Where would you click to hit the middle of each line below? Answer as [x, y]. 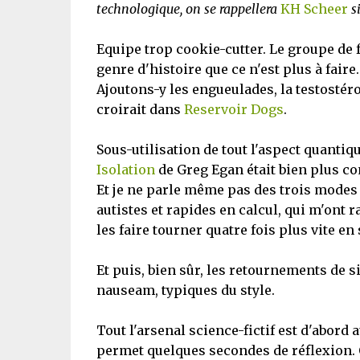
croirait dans [140, 109]
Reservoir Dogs [233, 109]
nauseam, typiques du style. [185, 290]
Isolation [125, 170]
